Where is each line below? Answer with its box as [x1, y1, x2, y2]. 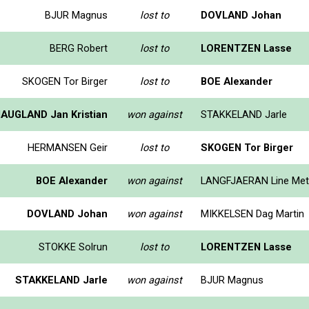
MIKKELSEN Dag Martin [201, 207, 304, 220]
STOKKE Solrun [39, 240, 108, 253]
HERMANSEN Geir [28, 141, 108, 154]
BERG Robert [50, 41, 108, 54]
